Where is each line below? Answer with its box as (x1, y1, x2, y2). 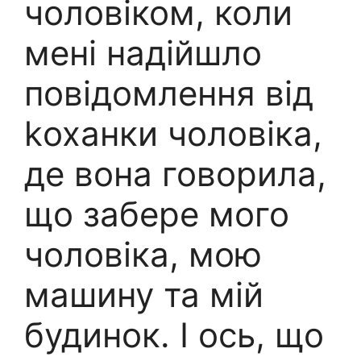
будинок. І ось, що (24, 314, 324, 356)
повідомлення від (24, 73, 313, 114)
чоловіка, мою (24, 234, 262, 276)
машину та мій (24, 274, 263, 316)
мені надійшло (24, 32, 262, 74)
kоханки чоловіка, (24, 113, 322, 155)
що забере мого (24, 193, 289, 235)
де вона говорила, (24, 153, 326, 195)
